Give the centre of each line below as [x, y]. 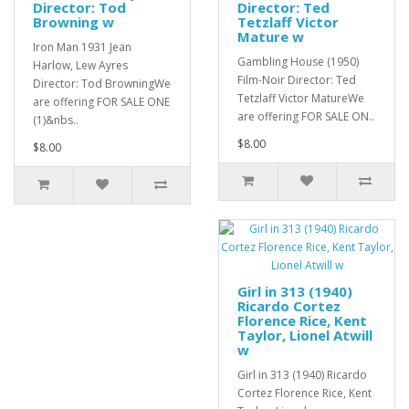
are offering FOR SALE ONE [101, 102]
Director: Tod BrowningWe [102, 84]
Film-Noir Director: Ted [297, 80]
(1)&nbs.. [56, 121]
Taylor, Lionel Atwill [305, 336]
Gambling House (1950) [298, 62]
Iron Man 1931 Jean [82, 47]
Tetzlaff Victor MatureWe [301, 99]
